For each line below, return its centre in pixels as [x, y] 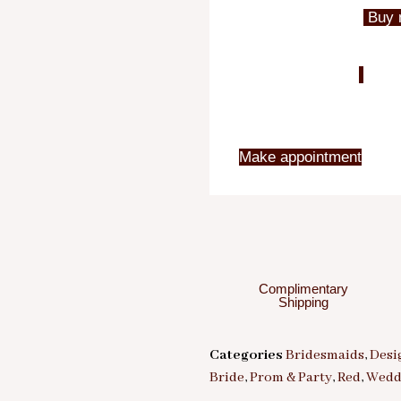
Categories [246, 356]
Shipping [303, 303]
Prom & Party [291, 378]
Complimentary [303, 289]
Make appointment [300, 158]
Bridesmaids [325, 356]
